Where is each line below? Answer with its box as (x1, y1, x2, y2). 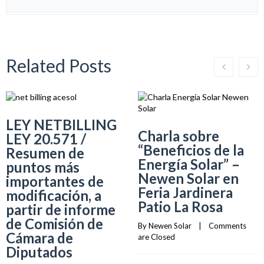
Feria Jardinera (138, 184, 233, 201)
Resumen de (6, 144, 84, 161)
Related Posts (6, 55, 111, 76)
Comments (209, 221, 246, 230)
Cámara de (6, 229, 73, 246)
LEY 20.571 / (6, 130, 86, 147)
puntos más (6, 159, 80, 176)
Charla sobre (138, 127, 219, 144)
